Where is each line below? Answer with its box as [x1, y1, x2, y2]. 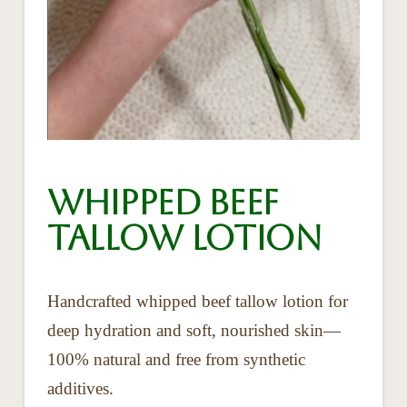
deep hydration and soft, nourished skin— [46, 321, 341, 341]
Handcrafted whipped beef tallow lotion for [46, 292, 348, 312]
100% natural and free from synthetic [46, 350, 305, 370]
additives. [46, 379, 114, 399]
